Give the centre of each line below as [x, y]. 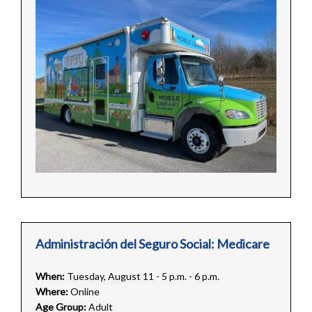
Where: [52, 291]
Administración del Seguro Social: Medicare [152, 243]
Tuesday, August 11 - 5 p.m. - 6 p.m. [143, 276]
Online [85, 291]
